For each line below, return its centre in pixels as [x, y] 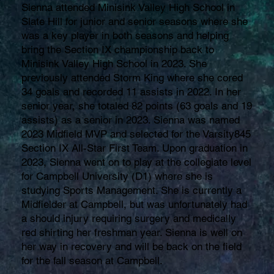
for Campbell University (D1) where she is [117, 176]
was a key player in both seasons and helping [125, 35]
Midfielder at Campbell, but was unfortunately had [135, 204]
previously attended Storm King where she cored [132, 77]
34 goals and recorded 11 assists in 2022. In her [131, 91]
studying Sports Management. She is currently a [132, 190]
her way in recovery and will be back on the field [132, 246]
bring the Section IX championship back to [118, 49]
